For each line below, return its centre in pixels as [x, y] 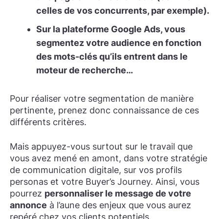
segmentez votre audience [94, 43]
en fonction [177, 43]
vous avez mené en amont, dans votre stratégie [109, 158]
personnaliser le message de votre [118, 193]
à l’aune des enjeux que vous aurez [119, 205]
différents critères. [48, 122]
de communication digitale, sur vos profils [96, 170]
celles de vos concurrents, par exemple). [123, 11]
